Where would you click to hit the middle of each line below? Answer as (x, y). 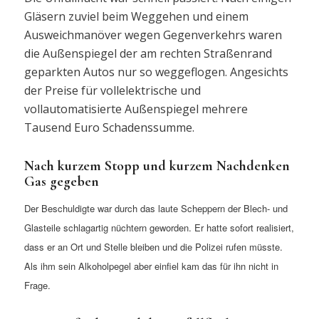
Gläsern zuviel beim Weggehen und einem (136, 16)
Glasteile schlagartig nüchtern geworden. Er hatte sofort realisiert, (159, 228)
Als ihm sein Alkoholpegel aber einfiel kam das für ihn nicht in (151, 266)
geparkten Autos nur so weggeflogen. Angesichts (156, 72)
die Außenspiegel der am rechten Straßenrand (148, 53)
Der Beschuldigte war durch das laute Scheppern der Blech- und (156, 209)
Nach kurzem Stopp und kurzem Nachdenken (157, 166)
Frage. (38, 286)
